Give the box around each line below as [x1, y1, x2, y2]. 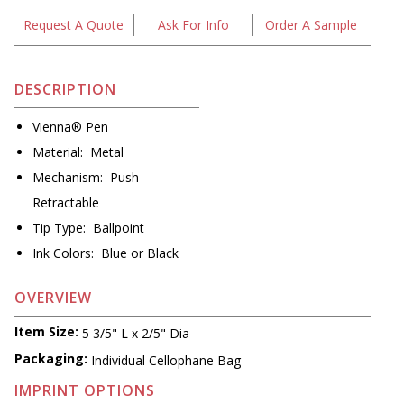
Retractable [32, 194, 99, 212]
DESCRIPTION [14, 79, 116, 100]
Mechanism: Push [32, 169, 139, 187]
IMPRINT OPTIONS [14, 380, 155, 400]
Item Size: [14, 322, 78, 340]
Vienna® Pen [32, 118, 108, 136]
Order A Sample [264, 16, 357, 34]
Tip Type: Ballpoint [32, 219, 144, 237]
